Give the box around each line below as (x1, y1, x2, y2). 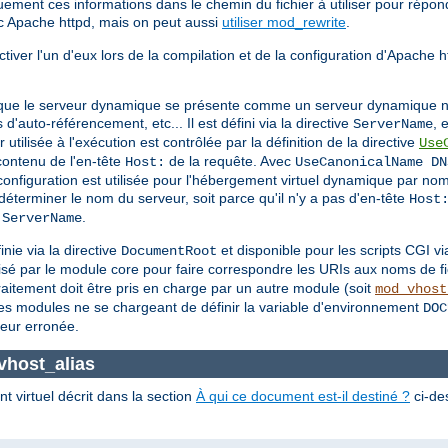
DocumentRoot (121, 243, 217, 260)
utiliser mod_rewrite (222, 14, 346, 31)
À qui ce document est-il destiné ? (196, 388, 410, 405)
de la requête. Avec (165, 153, 295, 170)
